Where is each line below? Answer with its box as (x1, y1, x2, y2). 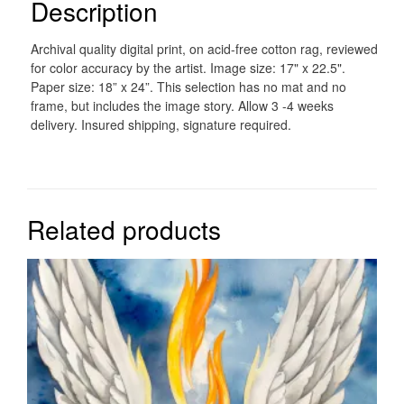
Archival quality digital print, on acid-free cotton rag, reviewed (30, 40, 378, 59)
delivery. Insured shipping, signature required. (30, 115, 291, 134)
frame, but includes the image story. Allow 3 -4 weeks (30, 96, 334, 115)
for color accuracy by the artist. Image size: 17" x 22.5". (30, 59, 345, 78)
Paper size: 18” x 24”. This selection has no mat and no (30, 78, 346, 96)
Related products (27, 211, 221, 248)
